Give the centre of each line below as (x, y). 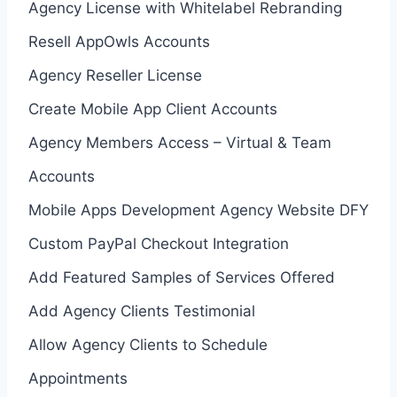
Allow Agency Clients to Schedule (148, 344)
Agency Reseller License (115, 75)
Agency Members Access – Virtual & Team (180, 142)
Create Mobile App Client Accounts (153, 109)
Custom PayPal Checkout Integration (159, 243)
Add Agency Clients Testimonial (142, 311)
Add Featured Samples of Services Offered (182, 277)
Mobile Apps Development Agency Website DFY (198, 210)
